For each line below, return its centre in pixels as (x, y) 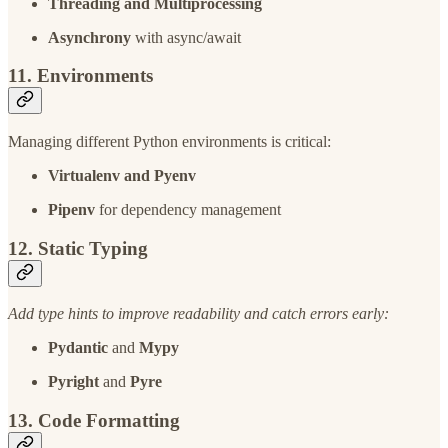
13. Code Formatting (94, 421)
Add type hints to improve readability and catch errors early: (198, 314)
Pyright (73, 382)
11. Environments (80, 76)
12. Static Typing (78, 248)
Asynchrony (89, 37)
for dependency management (188, 209)
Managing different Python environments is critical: (169, 141)
